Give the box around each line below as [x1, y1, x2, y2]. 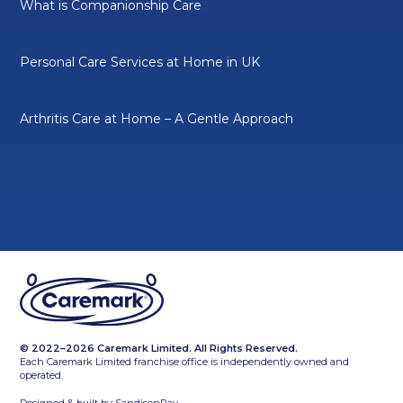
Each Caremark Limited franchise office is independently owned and [20, 354, 350, 368]
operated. [20, 368, 64, 381]
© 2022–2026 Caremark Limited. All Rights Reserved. [20, 341, 299, 354]
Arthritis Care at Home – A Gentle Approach [20, 110, 294, 127]
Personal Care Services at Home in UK [20, 53, 261, 70]
